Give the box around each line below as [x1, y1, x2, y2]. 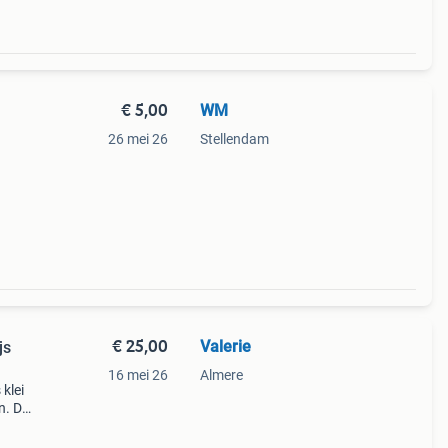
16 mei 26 [107, 367, 168, 383]
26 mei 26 [107, 131, 168, 147]
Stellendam [199, 131, 269, 147]
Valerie [199, 337, 251, 356]
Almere [199, 367, 243, 383]
